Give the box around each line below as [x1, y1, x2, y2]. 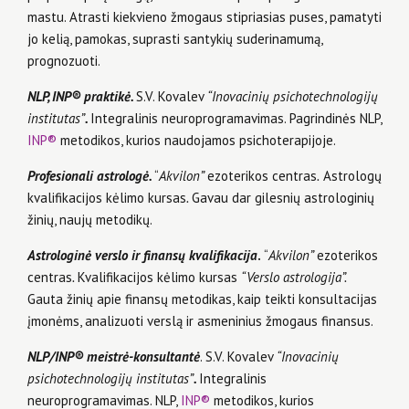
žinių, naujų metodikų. [27, 211, 152, 229]
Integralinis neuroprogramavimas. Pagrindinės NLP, [90, 110, 382, 128]
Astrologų [320, 167, 382, 185]
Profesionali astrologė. [27, 167, 154, 185]
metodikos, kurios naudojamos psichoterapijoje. [57, 131, 336, 150]
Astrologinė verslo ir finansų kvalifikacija [27, 246, 257, 265]
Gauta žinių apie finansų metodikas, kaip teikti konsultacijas [27, 290, 377, 309]
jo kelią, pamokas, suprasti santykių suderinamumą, [27, 30, 322, 48]
